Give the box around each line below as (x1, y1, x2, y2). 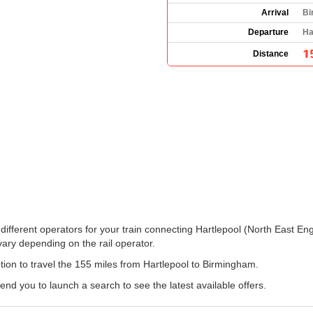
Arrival (261, 7, 289, 17)
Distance (253, 48, 289, 59)
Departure (248, 27, 289, 37)
